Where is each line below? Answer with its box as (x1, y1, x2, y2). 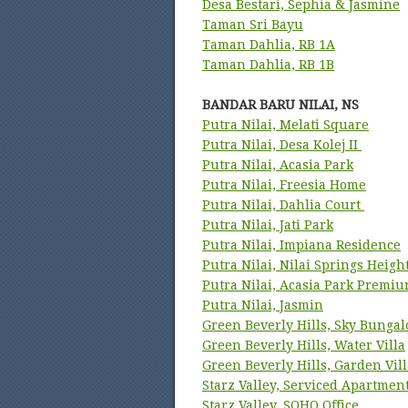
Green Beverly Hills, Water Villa (202, 338, 405, 352)
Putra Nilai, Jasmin (202, 298, 323, 312)
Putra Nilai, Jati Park (202, 218, 333, 232)
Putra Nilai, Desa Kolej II (202, 138, 362, 152)
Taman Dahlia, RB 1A (202, 37, 335, 52)
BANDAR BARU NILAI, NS (202, 97, 359, 112)
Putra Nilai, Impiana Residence (202, 238, 401, 252)
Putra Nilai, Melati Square (202, 117, 369, 132)
